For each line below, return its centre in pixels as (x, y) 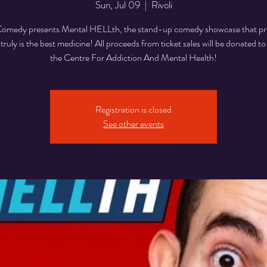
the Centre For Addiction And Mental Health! (133, 58)
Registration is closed (133, 110)
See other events (133, 124)
